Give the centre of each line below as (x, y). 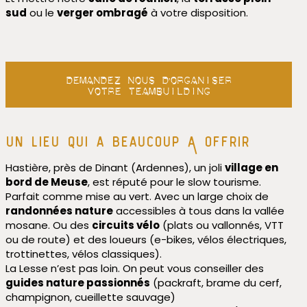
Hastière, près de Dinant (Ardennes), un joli (115, 167)
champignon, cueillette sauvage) (90, 297)
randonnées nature (59, 210)
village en (251, 167)
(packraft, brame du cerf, (216, 282)
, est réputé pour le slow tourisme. (174, 182)
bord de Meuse (46, 182)
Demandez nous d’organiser (148, 77)
